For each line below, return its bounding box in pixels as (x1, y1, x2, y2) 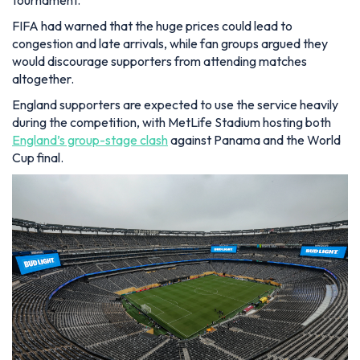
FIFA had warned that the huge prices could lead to (12, 17, 292, 34)
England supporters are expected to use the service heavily (12, 96, 338, 112)
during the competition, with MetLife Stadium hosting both (12, 113, 331, 130)
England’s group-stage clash (12, 131, 168, 148)
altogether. (12, 70, 74, 87)
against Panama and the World (168, 131, 341, 148)
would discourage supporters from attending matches (12, 52, 307, 69)
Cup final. (12, 149, 63, 166)
